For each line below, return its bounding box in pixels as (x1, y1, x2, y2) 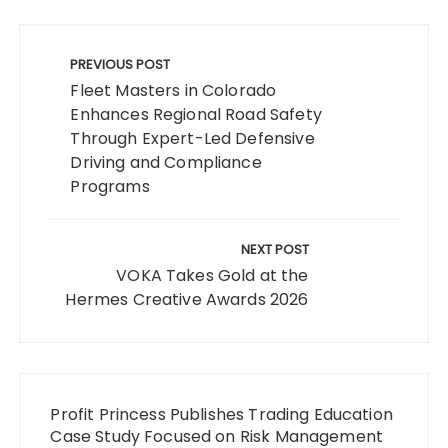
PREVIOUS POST (70, 54, 171, 74)
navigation (18, 46, 123, 88)
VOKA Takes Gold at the (116, 263, 309, 287)
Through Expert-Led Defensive (70, 126, 315, 150)
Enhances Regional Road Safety (70, 102, 322, 126)
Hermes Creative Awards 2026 (65, 287, 309, 311)
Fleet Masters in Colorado (70, 78, 277, 102)
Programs (70, 174, 150, 198)
